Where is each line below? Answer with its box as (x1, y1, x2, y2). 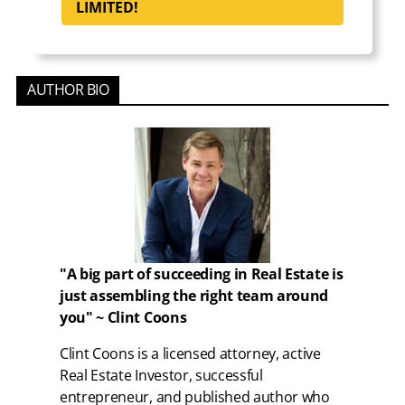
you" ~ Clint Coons (60, 306, 187, 327)
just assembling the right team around (60, 285, 329, 306)
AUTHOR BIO (27, 79, 109, 99)
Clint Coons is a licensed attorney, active (60, 343, 321, 363)
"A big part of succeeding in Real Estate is (60, 263, 344, 284)
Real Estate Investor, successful (60, 364, 263, 385)
